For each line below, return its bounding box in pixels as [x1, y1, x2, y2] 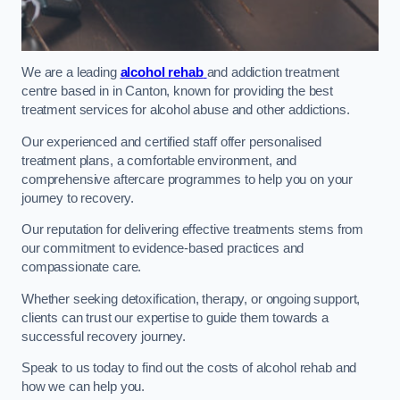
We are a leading [21, 65, 121, 80]
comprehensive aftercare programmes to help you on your [21, 171, 354, 187]
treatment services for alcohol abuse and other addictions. [21, 103, 350, 118]
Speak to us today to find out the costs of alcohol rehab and [21, 361, 357, 376]
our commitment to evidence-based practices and [21, 241, 304, 256]
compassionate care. [21, 260, 146, 275]
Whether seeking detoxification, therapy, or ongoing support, [21, 291, 361, 306]
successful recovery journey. [21, 329, 186, 344]
